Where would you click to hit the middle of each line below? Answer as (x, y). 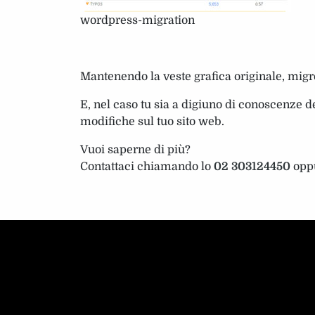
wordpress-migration (137, 20)
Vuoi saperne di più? (135, 149)
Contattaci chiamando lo (147, 166)
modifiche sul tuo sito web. (152, 121)
